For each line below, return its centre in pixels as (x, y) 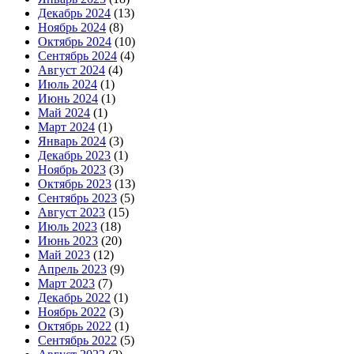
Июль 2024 (68, 84)
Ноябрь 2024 (72, 27)
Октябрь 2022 (75, 326)
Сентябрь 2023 (77, 198)
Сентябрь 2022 (77, 340)
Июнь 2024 (68, 98)
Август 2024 (72, 70)
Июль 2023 (68, 226)
